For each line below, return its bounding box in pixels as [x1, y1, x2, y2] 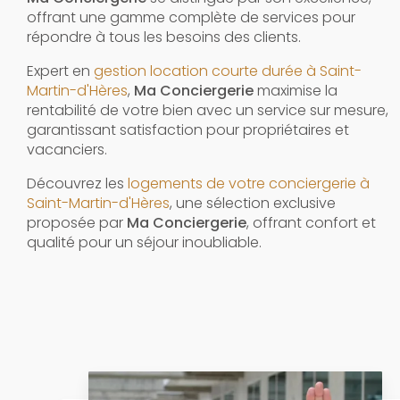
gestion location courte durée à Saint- [94, 60, 362, 81]
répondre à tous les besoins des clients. [27, 26, 301, 47]
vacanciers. [27, 138, 107, 160]
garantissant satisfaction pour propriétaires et [27, 119, 349, 140]
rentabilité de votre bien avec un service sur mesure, [27, 99, 388, 121]
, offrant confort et [246, 212, 376, 233]
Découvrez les [27, 172, 128, 194]
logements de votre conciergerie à [128, 172, 370, 194]
